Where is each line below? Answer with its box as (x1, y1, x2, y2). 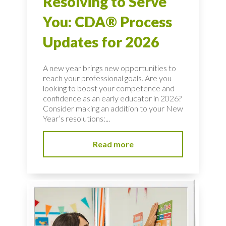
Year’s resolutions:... (43, 114, 110, 124)
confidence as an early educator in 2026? (43, 93, 182, 103)
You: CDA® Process (43, 13, 172, 31)
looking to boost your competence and (43, 83, 175, 93)
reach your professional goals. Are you (43, 73, 172, 83)
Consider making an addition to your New (43, 103, 183, 114)
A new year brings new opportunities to (43, 63, 176, 73)
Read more (92, 139, 134, 149)
